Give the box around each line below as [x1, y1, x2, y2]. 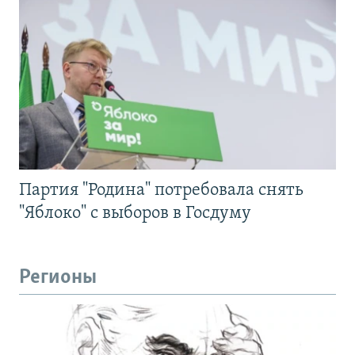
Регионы [19, 266, 97, 288]
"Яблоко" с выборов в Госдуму [19, 204, 251, 223]
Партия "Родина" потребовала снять [19, 181, 303, 200]
